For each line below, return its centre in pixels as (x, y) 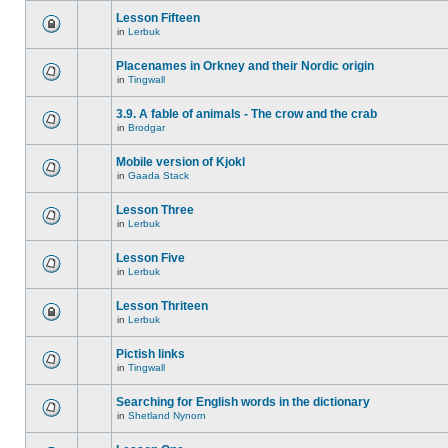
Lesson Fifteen (158, 18)
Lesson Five (150, 258)
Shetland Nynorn (167, 415)
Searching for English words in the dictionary (243, 402)
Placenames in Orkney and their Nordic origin (245, 66)
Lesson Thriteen (162, 306)
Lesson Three (155, 210)
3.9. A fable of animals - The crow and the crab (246, 114)
